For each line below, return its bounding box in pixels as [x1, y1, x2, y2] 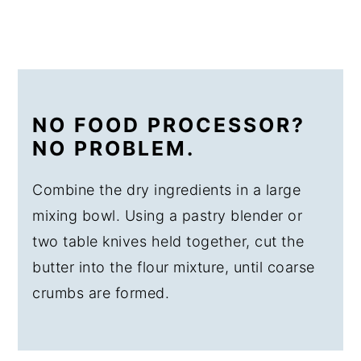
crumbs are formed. [32, 284, 170, 301]
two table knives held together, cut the [32, 233, 305, 250]
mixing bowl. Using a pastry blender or [32, 207, 303, 224]
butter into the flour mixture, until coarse [32, 259, 315, 276]
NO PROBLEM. [32, 136, 196, 160]
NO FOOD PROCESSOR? [32, 113, 306, 137]
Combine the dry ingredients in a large [32, 181, 301, 198]
